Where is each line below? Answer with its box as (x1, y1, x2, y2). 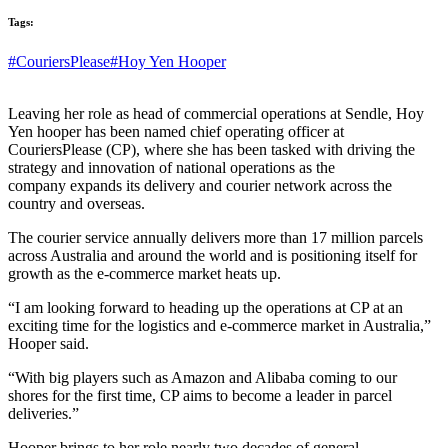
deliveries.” (8, 405, 79, 422)
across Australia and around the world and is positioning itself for (8, 247, 417, 264)
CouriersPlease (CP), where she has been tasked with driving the (8, 141, 415, 158)
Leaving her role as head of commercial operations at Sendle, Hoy (8, 105, 424, 122)
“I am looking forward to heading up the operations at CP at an (8, 299, 403, 316)
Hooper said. (8, 335, 89, 352)
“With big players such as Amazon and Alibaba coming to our (8, 369, 397, 386)
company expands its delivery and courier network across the (8, 177, 392, 194)
